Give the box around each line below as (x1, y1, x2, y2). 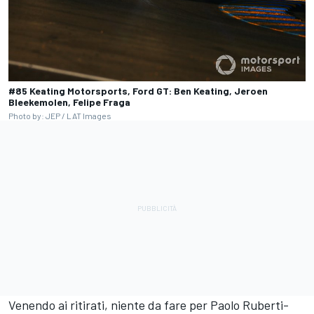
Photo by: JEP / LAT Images (8, 111, 111, 121)
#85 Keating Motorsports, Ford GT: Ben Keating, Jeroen (8, 85, 268, 97)
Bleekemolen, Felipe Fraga (8, 96, 130, 109)
